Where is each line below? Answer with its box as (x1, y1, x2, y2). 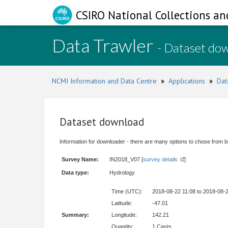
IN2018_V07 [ (109, 156, 143, 162)
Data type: (62, 169, 89, 176)
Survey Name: (62, 156, 99, 162)
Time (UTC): (111, 188, 142, 194)
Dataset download (60, 115, 144, 129)
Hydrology (109, 169, 135, 176)
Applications (168, 76, 205, 85)
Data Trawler (52, 34, 157, 56)
